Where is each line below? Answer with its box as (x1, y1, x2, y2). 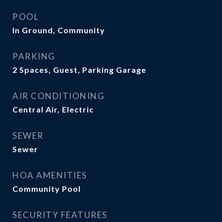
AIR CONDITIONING (12, 91, 105, 101)
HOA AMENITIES (12, 170, 87, 180)
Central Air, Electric (12, 105, 94, 114)
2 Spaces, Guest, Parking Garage (12, 65, 146, 74)
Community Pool (12, 184, 81, 193)
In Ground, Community (12, 25, 105, 35)
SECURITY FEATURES (12, 210, 108, 220)
